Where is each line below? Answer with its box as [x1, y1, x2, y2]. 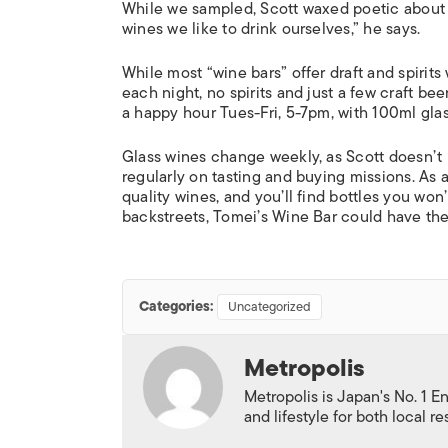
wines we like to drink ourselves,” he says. [122, 16, 421, 42]
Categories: [139, 295, 213, 318]
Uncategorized [228, 296, 311, 317]
